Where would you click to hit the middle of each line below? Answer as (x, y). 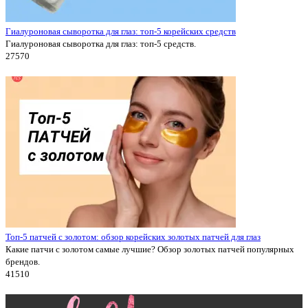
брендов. (23, 261)
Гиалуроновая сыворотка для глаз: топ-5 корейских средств (121, 31)
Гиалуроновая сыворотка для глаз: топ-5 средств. (101, 43)
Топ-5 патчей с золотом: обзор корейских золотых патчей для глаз (133, 236)
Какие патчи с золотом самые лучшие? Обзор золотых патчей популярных (150, 249)
